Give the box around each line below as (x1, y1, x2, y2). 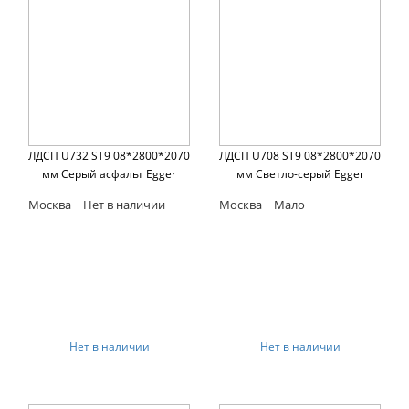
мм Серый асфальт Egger (42, 166, 176, 183)
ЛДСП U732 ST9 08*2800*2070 (28, 148, 190, 164)
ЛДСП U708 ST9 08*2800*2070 (219, 148, 381, 164)
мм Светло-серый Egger (236, 166, 364, 183)
